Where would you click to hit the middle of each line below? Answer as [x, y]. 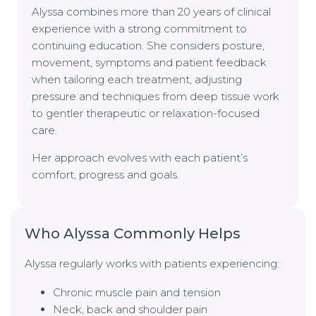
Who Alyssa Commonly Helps [133, 233]
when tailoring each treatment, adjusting [137, 79]
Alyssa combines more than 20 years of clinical [151, 11]
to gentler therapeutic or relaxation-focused [146, 113]
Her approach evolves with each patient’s [140, 157]
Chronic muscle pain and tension [137, 292]
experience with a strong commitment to [139, 28]
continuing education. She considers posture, [148, 45]
